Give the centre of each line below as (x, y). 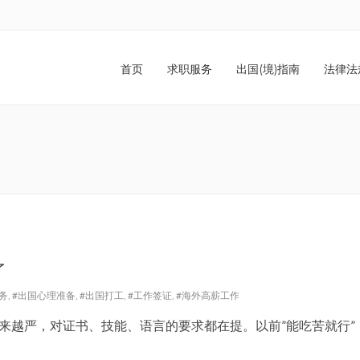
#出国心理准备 (44, 295)
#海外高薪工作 (208, 295)
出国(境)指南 (268, 69)
